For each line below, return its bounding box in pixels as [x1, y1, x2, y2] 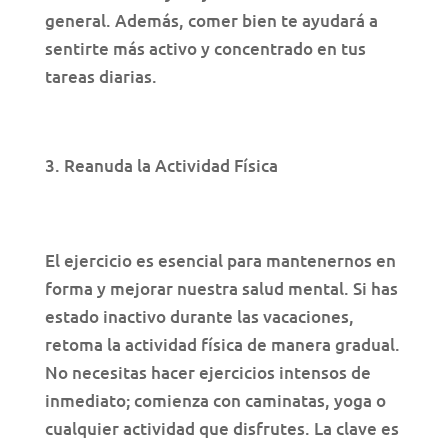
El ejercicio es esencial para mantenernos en [44, 249, 396, 273]
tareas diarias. [44, 65, 157, 89]
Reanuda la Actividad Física [63, 154, 278, 178]
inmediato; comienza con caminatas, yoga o [44, 389, 386, 413]
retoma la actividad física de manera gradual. [44, 333, 400, 357]
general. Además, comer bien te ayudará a [44, 9, 378, 33]
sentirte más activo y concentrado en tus [44, 37, 366, 61]
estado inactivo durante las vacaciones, [44, 305, 354, 329]
